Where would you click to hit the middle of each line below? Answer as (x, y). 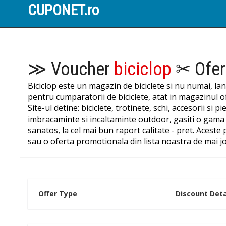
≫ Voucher (71, 69)
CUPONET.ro (64, 10)
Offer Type (58, 193)
